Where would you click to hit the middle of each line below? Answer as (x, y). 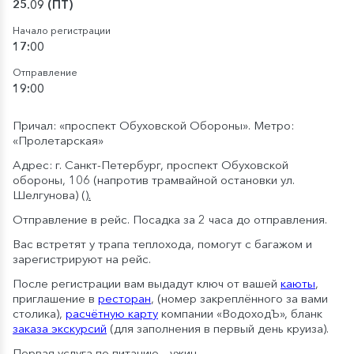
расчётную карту (112, 313)
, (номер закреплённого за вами (239, 298)
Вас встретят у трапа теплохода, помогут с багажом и (162, 244)
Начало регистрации (62, 30)
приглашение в (55, 298)
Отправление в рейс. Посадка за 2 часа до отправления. (170, 219)
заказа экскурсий (60, 328)
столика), (39, 313)
